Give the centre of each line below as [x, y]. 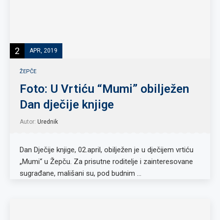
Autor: [28, 122]
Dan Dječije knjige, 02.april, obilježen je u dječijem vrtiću [107, 150]
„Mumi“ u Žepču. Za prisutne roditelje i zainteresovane [106, 162]
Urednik [48, 122]
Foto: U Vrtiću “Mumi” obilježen [104, 89]
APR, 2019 [43, 50]
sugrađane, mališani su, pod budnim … [81, 173]
